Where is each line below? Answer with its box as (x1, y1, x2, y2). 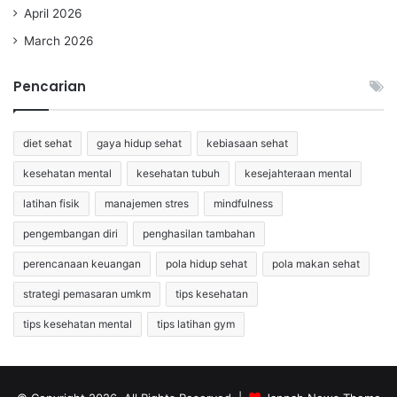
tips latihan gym (157, 316, 235, 331)
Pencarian (13, 76, 86, 96)
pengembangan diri (23, 226, 118, 240)
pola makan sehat (272, 256, 360, 270)
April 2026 (24, 5, 82, 20)
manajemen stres (105, 196, 189, 210)
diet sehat (23, 136, 72, 150)
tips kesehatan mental (23, 316, 132, 331)
